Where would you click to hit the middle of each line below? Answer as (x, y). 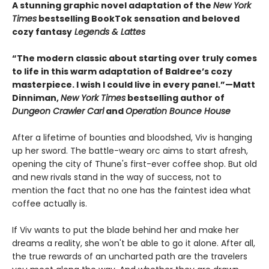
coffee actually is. (50, 204)
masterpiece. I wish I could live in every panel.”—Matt (134, 85)
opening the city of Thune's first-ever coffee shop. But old (134, 164)
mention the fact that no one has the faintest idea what (131, 191)
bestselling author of (175, 98)
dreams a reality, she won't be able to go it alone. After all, (134, 243)
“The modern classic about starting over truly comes (134, 59)
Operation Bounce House (178, 111)
